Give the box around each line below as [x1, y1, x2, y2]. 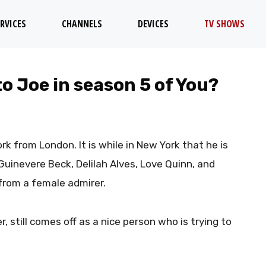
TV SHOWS [204, 17, 245, 30]
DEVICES [138, 17, 169, 30]
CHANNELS [62, 17, 102, 30]
